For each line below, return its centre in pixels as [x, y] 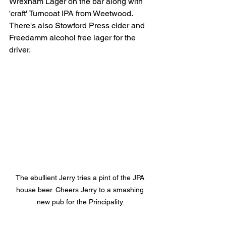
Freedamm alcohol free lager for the [73, 37]
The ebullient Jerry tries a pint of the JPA [81, 178]
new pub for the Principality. [81, 202]
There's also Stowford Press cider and [78, 25]
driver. [21, 49]
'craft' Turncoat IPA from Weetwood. [72, 13]
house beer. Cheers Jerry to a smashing [81, 190]
